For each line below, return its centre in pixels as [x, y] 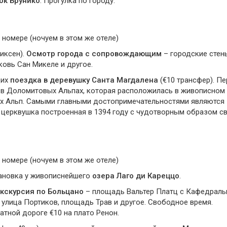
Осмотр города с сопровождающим [94, 54]
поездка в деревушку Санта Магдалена [84, 80]
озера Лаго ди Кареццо [136, 176]
